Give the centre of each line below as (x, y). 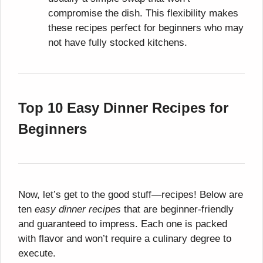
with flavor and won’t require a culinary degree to (125, 238)
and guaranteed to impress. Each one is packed (123, 224)
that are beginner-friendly (177, 209)
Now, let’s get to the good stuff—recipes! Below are (131, 194)
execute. (37, 253)
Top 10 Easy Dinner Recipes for (123, 107)
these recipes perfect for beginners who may (146, 28)
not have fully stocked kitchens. (118, 42)
